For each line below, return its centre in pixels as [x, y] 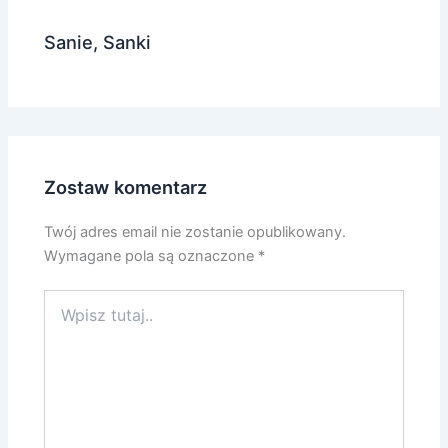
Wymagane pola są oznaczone [151, 256]
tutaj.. [62, 319]
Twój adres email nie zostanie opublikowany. [195, 232]
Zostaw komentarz [126, 187]
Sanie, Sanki [98, 41]
